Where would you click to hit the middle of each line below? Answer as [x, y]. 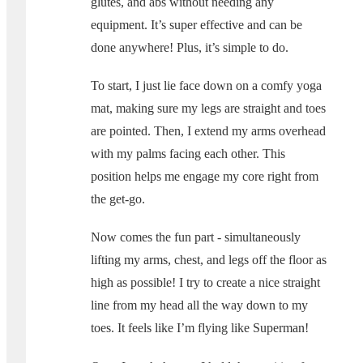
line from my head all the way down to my [199, 305]
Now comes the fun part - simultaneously [196, 237]
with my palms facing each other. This [188, 154]
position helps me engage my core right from [205, 177]
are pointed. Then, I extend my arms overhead [208, 131]
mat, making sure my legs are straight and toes [208, 109]
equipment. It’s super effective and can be [196, 25]
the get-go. [118, 199]
